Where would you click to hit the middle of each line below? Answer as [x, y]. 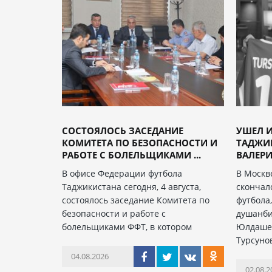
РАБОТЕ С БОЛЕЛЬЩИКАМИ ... [131, 155]
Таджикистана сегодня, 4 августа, [131, 187]
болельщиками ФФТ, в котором [127, 227]
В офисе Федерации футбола [122, 174]
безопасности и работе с [114, 214]
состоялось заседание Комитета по [136, 200]
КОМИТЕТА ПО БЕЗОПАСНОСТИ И [140, 143]
